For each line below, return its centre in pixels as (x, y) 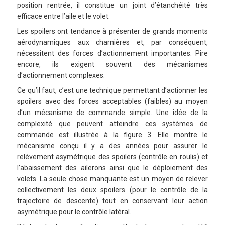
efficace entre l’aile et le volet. (64, 16)
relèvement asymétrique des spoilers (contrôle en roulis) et (113, 156)
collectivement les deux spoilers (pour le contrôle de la (113, 190)
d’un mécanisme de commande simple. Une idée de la (113, 112)
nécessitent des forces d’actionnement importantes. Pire (113, 53)
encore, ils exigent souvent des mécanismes (113, 64)
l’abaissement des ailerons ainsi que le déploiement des (113, 167)
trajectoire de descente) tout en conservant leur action (113, 201)
